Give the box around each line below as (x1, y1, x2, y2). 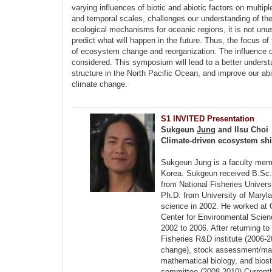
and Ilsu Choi (216, 125, 268, 134)
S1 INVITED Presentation (161, 114, 254, 123)
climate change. (72, 80, 127, 89)
